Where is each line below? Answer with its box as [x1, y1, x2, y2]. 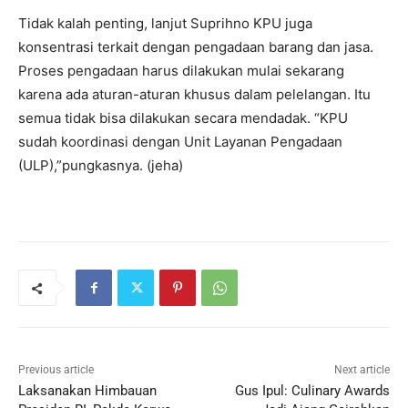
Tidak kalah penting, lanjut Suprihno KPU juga [18, 15, 312, 33]
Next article [333, 363, 390, 377]
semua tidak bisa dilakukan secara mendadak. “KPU [18, 109, 348, 127]
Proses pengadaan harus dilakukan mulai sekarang [18, 62, 344, 80]
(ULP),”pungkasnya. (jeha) [18, 157, 183, 175]
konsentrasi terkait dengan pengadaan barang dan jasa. [18, 38, 373, 56]
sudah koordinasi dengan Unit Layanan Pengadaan [18, 133, 342, 151]
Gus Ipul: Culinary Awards [234, 382, 390, 400]
